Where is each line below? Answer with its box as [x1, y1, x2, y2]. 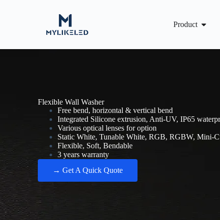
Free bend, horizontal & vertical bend [57, 106, 173, 114]
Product [173, 20, 197, 28]
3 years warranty [57, 150, 110, 159]
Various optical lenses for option [57, 124, 157, 132]
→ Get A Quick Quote [53, 166, 123, 174]
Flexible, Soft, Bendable [57, 141, 133, 150]
